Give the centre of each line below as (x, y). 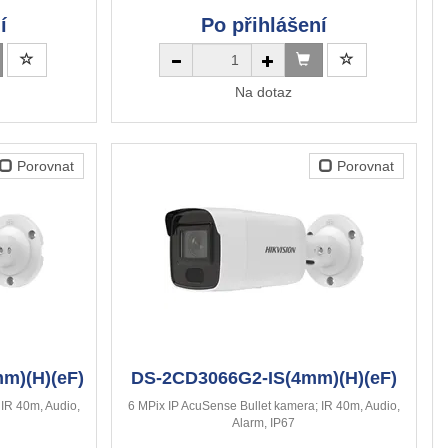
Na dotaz (264, 92)
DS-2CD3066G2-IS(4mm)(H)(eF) (263, 378)
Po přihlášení (263, 25)
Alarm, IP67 (264, 423)
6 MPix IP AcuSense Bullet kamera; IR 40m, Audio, (263, 406)
